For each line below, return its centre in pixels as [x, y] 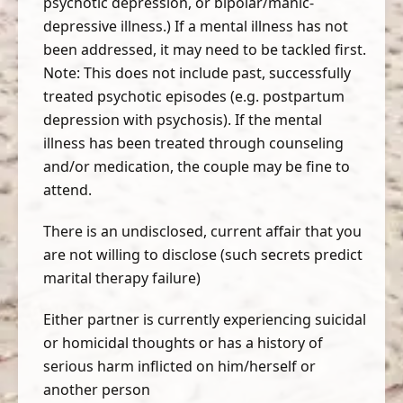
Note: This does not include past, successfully [197, 73]
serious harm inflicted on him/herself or [179, 366]
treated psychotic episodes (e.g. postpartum [194, 96]
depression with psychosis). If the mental [183, 120]
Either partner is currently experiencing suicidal [205, 319]
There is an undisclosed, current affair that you [202, 231]
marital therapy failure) [122, 278]
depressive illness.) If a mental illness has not [196, 26]
